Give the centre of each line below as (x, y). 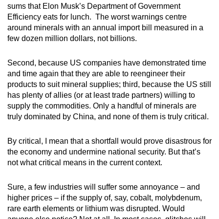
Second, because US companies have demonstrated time (107, 63)
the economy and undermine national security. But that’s (104, 152)
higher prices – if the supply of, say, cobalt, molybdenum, (105, 197)
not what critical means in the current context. (85, 162)
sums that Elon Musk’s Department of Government (94, 6)
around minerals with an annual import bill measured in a (105, 27)
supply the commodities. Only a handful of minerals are (102, 106)
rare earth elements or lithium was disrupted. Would (96, 208)
